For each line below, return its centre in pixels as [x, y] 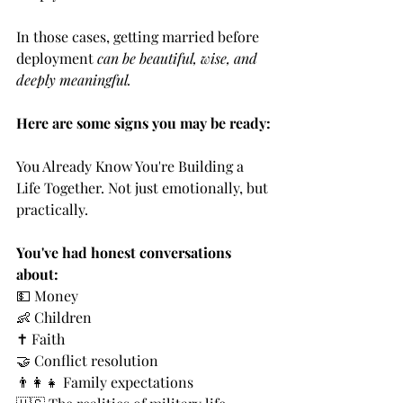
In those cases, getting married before [139, 37]
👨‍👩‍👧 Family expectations [105, 382]
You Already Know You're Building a [132, 166]
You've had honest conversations [125, 253]
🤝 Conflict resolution [87, 361]
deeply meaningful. [74, 80]
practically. [52, 210]
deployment [57, 58]
